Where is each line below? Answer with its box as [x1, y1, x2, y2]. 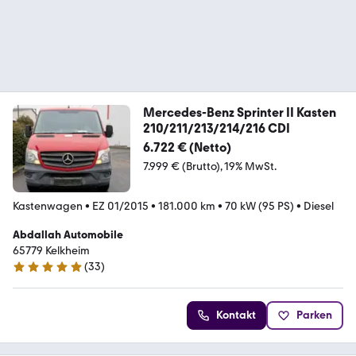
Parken [296, 308, 332, 323]
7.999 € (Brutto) [142, 159, 220, 173]
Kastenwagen [13, 199, 83, 214]
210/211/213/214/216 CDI [142, 120, 290, 136]
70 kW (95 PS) [225, 199, 294, 214]
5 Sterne [12, 266, 54, 281]
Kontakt [216, 308, 256, 323]
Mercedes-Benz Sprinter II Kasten [142, 104, 336, 120]
